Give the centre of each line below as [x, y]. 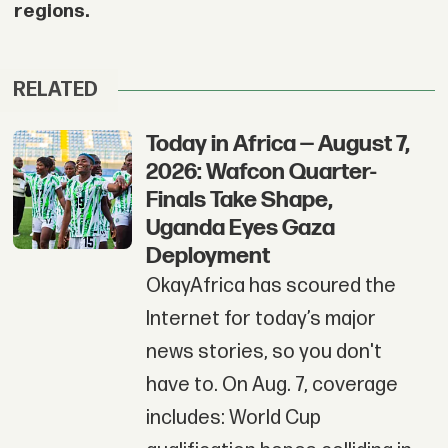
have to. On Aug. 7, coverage [271, 385]
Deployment [207, 256]
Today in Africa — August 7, [277, 144]
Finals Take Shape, [239, 200]
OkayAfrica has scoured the [270, 286]
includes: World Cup [233, 418]
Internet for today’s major [260, 319]
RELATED [56, 90]
